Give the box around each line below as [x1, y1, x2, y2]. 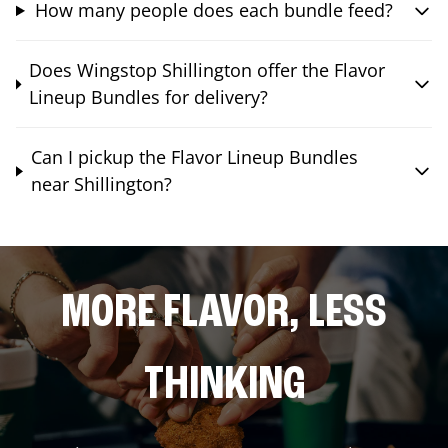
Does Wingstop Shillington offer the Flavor [28, 58, 385, 83]
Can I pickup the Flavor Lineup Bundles [30, 145, 358, 170]
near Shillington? [30, 172, 172, 197]
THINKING [143, 362, 305, 411]
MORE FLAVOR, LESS [61, 290, 387, 339]
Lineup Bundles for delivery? [28, 85, 268, 110]
